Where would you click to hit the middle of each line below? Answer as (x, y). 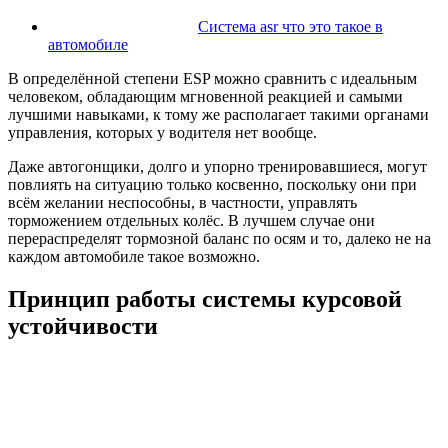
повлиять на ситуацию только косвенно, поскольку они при (212, 185)
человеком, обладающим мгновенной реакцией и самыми (205, 97)
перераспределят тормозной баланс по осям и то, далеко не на (219, 239)
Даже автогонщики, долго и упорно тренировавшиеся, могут (217, 167)
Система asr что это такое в (290, 27)
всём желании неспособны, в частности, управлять (182, 203)
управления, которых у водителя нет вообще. (162, 133)
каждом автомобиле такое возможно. (134, 257)
